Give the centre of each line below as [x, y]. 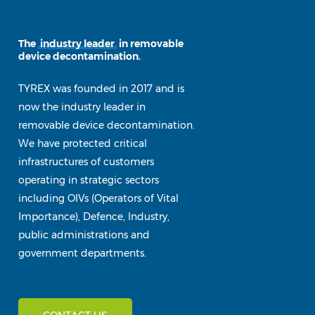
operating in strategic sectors [88, 180]
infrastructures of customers [86, 161]
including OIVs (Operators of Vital [98, 198]
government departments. [82, 253]
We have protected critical [82, 143]
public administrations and [84, 234]
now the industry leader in [82, 107]
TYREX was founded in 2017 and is [101, 88]
